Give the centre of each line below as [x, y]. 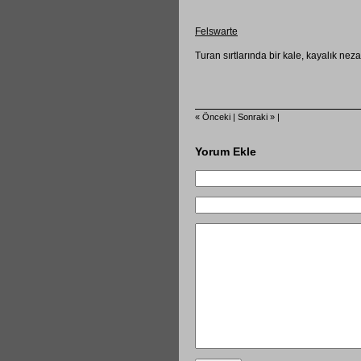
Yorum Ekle [226, 151]
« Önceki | [216, 116]
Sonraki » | [259, 116]
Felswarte [216, 31]
